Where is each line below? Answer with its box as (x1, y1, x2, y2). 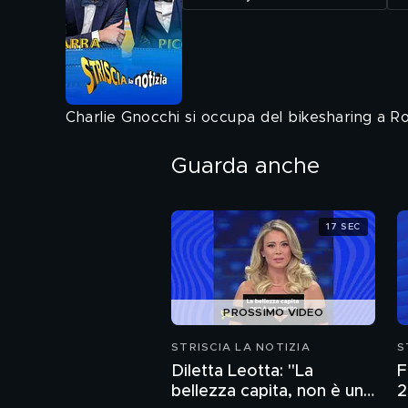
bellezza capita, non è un (171, 383, 363, 400)
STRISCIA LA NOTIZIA (171, 342, 311, 352)
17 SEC (326, 221, 361, 231)
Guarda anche (171, 156, 320, 178)
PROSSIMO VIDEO (223, 307, 323, 318)
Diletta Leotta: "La (171, 363, 313, 380)
